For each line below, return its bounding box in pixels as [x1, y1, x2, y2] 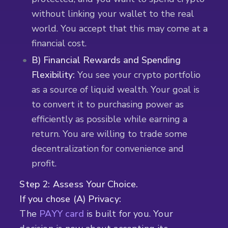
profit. [32, 157, 57, 170]
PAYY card [39, 208, 84, 220]
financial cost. [32, 37, 87, 49]
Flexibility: [32, 69, 75, 81]
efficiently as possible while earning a [32, 113, 188, 126]
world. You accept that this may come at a [32, 22, 208, 35]
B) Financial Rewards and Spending [32, 54, 181, 67]
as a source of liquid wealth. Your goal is [32, 83, 200, 96]
